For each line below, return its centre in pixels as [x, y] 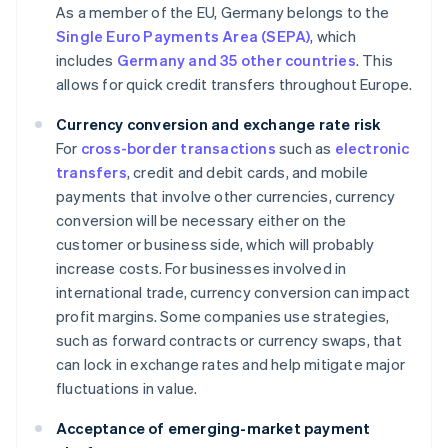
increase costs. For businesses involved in [201, 268]
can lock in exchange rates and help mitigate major [231, 364]
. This [374, 60]
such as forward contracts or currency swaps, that [229, 340]
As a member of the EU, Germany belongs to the [223, 12]
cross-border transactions [178, 148]
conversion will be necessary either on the [201, 220]
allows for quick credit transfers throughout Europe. [234, 84]
